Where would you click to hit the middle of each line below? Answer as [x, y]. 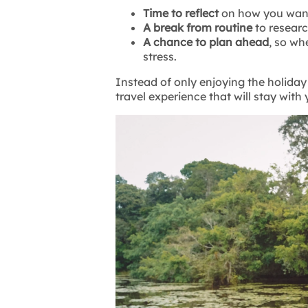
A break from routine [198, 28]
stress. [160, 57]
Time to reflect [181, 13]
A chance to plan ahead [206, 42]
